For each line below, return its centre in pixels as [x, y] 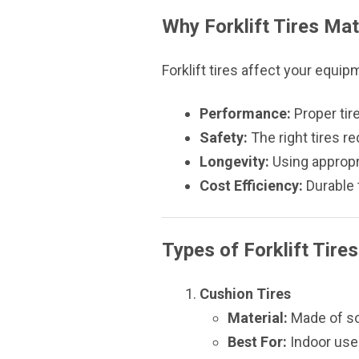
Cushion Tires [245, 294]
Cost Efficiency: [251, 186]
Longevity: [234, 161]
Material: [258, 318]
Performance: [245, 113]
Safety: [224, 137]
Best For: [257, 342]
